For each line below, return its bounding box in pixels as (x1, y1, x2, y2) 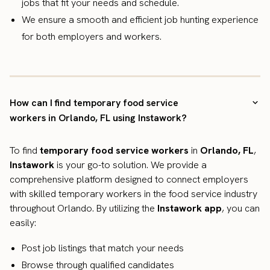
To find (10, 144, 40, 157)
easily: (10, 216, 36, 230)
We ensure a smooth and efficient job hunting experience (22, 13, 259, 27)
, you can (222, 202, 260, 215)
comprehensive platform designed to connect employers (10, 173, 248, 186)
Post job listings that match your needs (22, 242, 184, 255)
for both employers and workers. (22, 30, 162, 43)
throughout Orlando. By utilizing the (10, 202, 157, 215)
